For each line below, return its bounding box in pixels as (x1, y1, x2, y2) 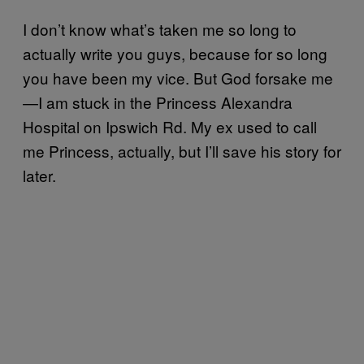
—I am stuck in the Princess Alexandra (23, 90, 292, 113)
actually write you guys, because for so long (23, 41, 327, 64)
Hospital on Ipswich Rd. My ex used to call (23, 115, 317, 137)
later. (23, 163, 56, 186)
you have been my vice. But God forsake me (23, 66, 333, 89)
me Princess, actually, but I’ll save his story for (23, 139, 341, 162)
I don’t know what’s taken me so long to (23, 17, 297, 40)
